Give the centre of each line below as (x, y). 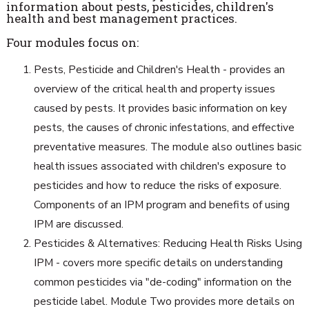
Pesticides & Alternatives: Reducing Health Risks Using (168, 243)
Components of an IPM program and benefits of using (161, 205)
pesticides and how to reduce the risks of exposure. (157, 185)
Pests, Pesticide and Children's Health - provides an (159, 69)
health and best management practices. (121, 19)
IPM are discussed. (78, 224)
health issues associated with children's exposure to (160, 166)
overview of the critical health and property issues (154, 89)
